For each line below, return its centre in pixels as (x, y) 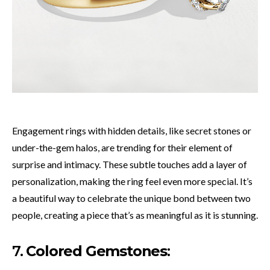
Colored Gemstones (97, 251)
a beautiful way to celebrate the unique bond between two (131, 198)
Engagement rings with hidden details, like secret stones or (132, 130)
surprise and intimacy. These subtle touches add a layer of (130, 164)
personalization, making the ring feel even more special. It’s (132, 181)
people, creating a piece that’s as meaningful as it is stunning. (135, 215)
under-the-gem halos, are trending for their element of (122, 147)
